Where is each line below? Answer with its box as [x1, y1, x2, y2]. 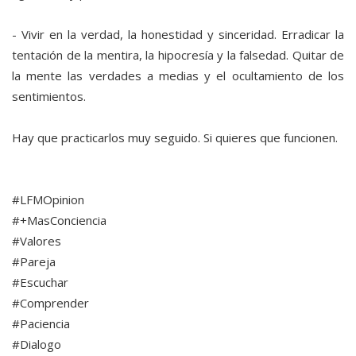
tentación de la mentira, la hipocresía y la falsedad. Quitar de [12, 47, 344, 64]
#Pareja [12, 253, 56, 270]
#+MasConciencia [12, 212, 106, 229]
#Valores [12, 233, 61, 250]
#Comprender [12, 295, 89, 311]
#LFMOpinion [12, 192, 84, 208]
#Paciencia [12, 315, 70, 332]
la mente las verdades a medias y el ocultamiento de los [12, 68, 344, 84]
